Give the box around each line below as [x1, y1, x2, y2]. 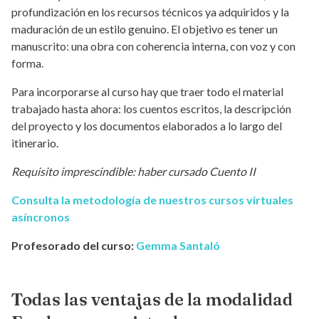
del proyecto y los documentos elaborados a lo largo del [11, 119, 282, 133]
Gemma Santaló [136, 239, 220, 253]
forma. [11, 56, 43, 70]
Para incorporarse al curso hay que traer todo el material [11, 85, 283, 99]
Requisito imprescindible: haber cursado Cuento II [11, 164, 256, 179]
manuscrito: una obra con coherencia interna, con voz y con [11, 39, 296, 53]
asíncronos [11, 210, 70, 224]
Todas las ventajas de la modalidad [11, 289, 293, 310]
